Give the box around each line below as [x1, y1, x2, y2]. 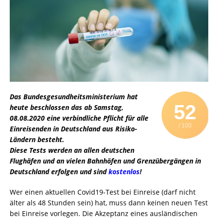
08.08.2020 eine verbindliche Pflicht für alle [10, 113, 148, 123]
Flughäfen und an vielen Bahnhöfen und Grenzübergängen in [10, 156, 201, 165]
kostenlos [109, 166, 140, 176]
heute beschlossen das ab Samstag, [10, 102, 124, 112]
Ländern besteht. [10, 134, 64, 144]
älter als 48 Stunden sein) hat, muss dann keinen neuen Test [10, 198, 208, 207]
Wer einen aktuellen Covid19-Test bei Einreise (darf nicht [10, 187, 196, 197]
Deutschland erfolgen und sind [10, 166, 109, 176]
